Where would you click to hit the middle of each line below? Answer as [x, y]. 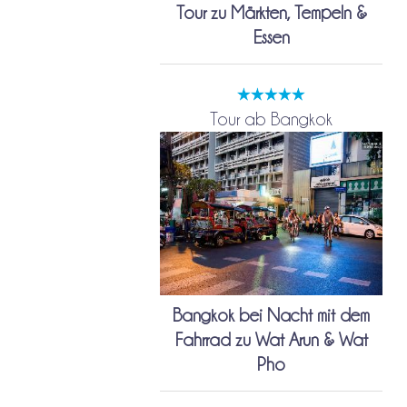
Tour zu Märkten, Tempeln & [271, 12]
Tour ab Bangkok [272, 119]
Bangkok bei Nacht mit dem [272, 316]
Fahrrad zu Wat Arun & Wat [271, 340]
